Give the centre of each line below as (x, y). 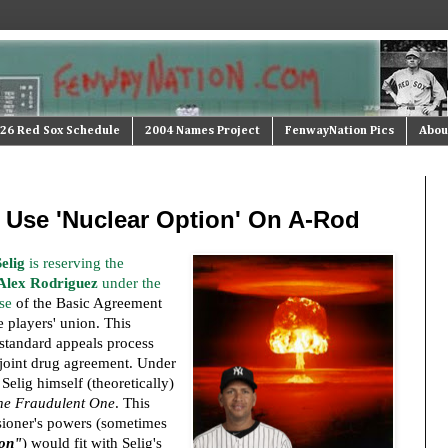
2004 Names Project (202, 131)
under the (129, 282)
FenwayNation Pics (339, 131)
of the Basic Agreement (86, 302)
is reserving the (74, 262)
